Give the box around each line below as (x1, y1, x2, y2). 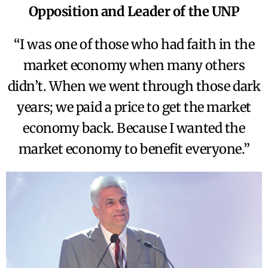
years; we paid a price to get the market (17, 98, 251, 115)
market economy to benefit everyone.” (18, 140, 250, 157)
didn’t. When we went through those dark (7, 77, 261, 95)
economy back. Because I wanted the (23, 119, 245, 136)
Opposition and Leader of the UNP (28, 2, 240, 20)
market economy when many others (23, 56, 245, 74)
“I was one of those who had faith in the (13, 35, 255, 53)
